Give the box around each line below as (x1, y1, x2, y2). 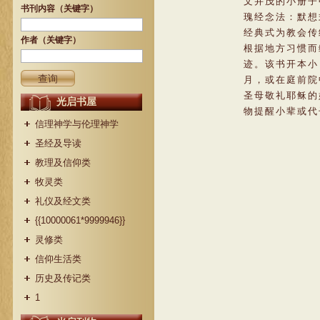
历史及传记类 (35, 273, 91, 284)
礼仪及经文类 (35, 196, 91, 206)
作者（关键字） (21, 35, 81, 45)
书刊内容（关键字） (21, 4, 98, 14)
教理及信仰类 (35, 157, 91, 168)
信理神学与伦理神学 (35, 119, 119, 129)
